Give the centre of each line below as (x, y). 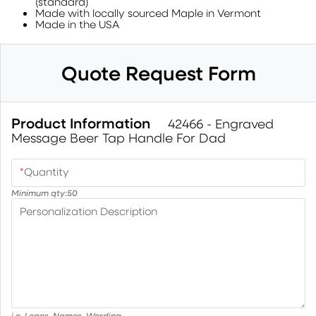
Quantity (47, 171)
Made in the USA (77, 24)
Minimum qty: (39, 193)
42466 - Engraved (221, 123)
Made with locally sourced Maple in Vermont (148, 13)
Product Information (83, 123)
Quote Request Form (159, 73)
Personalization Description (89, 211)
